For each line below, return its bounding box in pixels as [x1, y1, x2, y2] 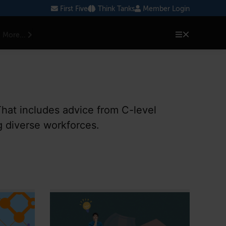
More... [3, 31, 28, 39]
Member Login [141, 5, 190, 13]
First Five [58, 5, 88, 13]
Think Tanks [96, 5, 135, 13]
